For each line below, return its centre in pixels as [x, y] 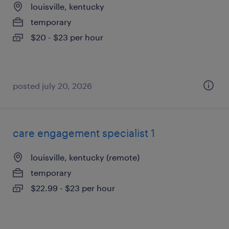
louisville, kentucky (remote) [85, 157]
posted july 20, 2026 [52, 86]
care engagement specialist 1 [84, 133]
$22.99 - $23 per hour [73, 188]
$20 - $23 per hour [67, 37]
